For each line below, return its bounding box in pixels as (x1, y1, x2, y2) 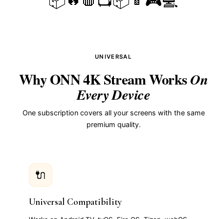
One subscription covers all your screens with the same (22, 108, 205, 117)
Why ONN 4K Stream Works (19, 68, 191, 89)
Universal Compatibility (29, 196, 122, 208)
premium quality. (86, 120, 141, 129)
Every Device (76, 84, 151, 104)
